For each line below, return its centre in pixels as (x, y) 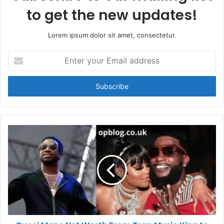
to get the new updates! (112, 15)
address (20, 86)
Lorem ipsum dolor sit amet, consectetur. (112, 35)
